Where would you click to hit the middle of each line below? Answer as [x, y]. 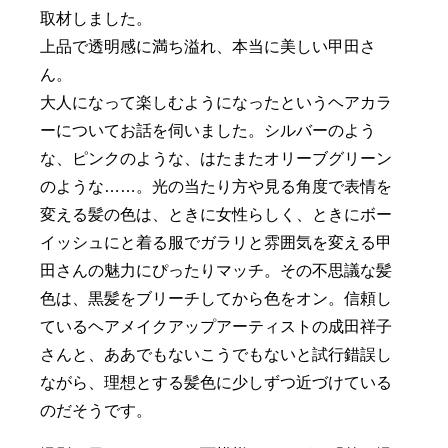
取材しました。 [96, 18]
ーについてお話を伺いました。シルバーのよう [208, 130]
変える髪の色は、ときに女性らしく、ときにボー [216, 214]
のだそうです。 [96, 410]
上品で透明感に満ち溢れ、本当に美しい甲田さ [208, 46]
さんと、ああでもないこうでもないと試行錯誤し [216, 354]
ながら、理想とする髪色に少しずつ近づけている [216, 382]
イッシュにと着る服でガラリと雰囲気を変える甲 [216, 242]
